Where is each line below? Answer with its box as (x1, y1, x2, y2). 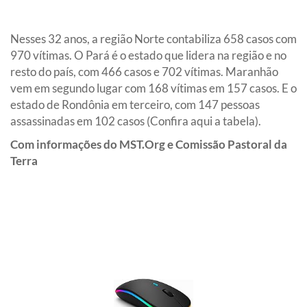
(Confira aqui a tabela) (147, 114, 258, 129)
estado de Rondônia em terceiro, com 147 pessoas (10, 97, 260, 112)
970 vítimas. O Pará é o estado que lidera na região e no (10, 48, 286, 63)
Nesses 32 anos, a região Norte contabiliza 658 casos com (10, 32, 297, 47)
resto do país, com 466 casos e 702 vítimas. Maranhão (10, 64, 278, 79)
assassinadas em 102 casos (10, 114, 147, 129)
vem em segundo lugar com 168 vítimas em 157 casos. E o (10, 81, 297, 96)
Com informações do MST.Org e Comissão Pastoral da (10, 137, 287, 152)
